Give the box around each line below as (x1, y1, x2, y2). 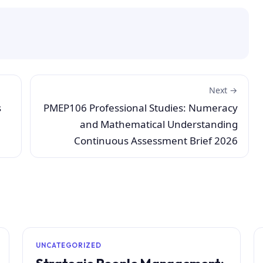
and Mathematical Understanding (80, 117, 238, 131)
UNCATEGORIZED (36, 241, 102, 250)
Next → (209, 85, 238, 96)
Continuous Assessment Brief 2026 (74, 134, 238, 148)
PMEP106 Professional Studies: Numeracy (43, 101, 238, 115)
